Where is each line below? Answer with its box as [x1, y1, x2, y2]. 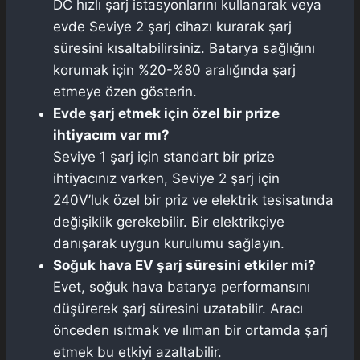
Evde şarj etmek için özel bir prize [53, 104, 280, 121]
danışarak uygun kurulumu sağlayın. [53, 235, 284, 252]
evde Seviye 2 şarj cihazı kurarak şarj [53, 18, 292, 35]
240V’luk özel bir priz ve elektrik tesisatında [53, 191, 333, 208]
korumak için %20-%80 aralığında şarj [53, 61, 296, 78]
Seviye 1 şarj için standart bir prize [53, 148, 275, 165]
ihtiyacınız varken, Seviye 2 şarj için [53, 170, 280, 186]
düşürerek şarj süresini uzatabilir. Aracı [53, 300, 303, 317]
